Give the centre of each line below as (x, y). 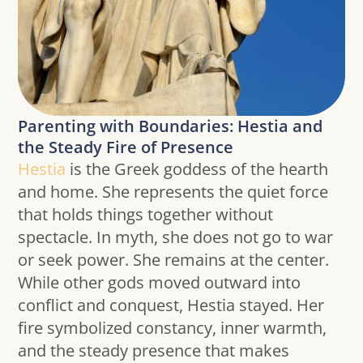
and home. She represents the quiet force (173, 192)
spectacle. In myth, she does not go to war (176, 237)
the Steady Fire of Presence (126, 147)
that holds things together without (146, 215)
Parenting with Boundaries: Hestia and (171, 126)
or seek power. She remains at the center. (174, 260)
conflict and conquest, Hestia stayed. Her (171, 305)
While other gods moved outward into (160, 283)
